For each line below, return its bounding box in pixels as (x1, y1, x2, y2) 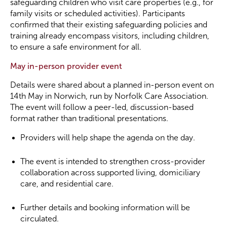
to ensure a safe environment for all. (10, 43, 141, 51)
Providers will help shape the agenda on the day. (20, 133, 195, 142)
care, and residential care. (20, 179, 113, 188)
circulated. (20, 214, 59, 223)
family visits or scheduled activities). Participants (10, 9, 185, 18)
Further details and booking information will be (20, 203, 190, 212)
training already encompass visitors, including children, (10, 31, 209, 40)
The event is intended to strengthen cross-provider (20, 157, 205, 166)
